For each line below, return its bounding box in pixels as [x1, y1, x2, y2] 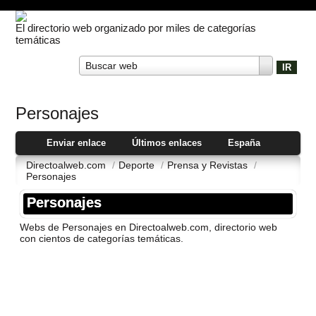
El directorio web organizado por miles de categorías [16, 22, 257, 35]
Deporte [119, 159, 158, 171]
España [227, 137, 260, 148]
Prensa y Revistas [167, 159, 251, 171]
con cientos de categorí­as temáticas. [20, 232, 184, 244]
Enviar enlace [47, 137, 107, 148]
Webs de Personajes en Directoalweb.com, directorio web [20, 221, 278, 233]
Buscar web [85, 60, 138, 72]
